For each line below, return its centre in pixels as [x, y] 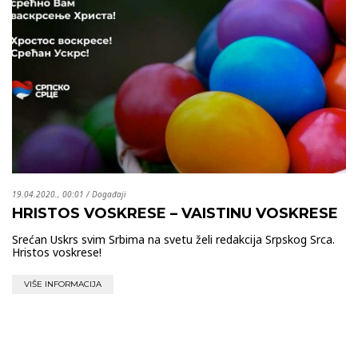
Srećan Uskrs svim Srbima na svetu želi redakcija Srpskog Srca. [173, 239]
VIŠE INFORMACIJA [63, 284]
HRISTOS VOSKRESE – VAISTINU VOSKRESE [175, 213]
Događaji [109, 194]
